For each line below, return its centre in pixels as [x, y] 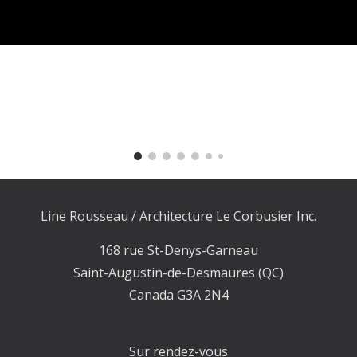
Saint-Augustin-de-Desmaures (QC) [178, 273]
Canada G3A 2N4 [178, 295]
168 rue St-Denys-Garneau [178, 250]
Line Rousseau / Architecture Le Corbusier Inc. [178, 216]
